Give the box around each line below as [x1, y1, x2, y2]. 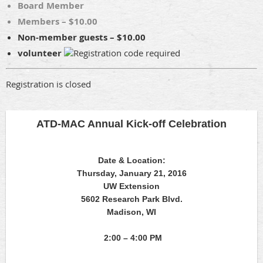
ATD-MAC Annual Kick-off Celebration [36, 118, 227, 130]
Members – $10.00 [18, 15, 97, 28]
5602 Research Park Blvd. [80, 194, 183, 204]
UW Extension [103, 181, 160, 191]
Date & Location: [97, 156, 166, 166]
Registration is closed [6, 78, 91, 90]
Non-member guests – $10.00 [18, 31, 146, 44]
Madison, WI [107, 207, 156, 217]
